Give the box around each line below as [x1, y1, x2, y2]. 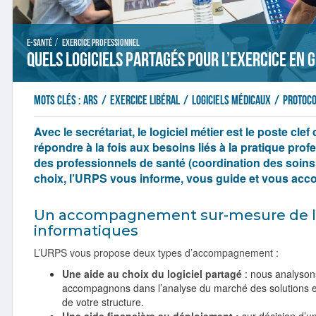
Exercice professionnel [62, 37, 140, 49]
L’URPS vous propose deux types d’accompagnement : [34, 245, 279, 260]
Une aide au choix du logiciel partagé [62, 267, 242, 281]
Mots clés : [34, 93, 80, 108]
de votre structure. [62, 295, 144, 309]
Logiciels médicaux [192, 93, 273, 108]
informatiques [34, 222, 142, 239]
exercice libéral [110, 93, 182, 108]
